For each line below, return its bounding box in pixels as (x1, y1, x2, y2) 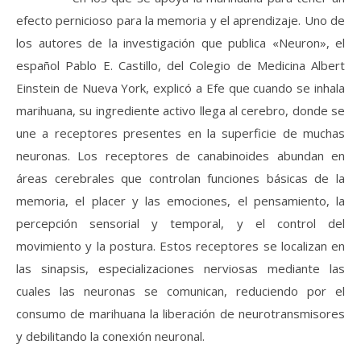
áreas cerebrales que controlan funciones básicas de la (16, 170, 345, 187)
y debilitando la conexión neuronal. (16, 328, 205, 345)
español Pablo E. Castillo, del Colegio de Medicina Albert (16, 57, 345, 74)
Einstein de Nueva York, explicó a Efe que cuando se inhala (16, 80, 345, 97)
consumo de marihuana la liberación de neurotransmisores (16, 305, 345, 322)
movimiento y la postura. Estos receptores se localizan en (16, 238, 345, 255)
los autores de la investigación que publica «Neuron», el (16, 35, 345, 52)
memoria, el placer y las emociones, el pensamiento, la (16, 193, 345, 210)
